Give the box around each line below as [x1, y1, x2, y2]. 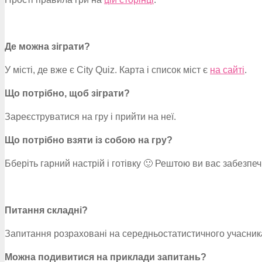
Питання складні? [5, 205, 88, 215]
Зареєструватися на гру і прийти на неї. [5, 112, 176, 122]
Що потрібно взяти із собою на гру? [5, 135, 173, 145]
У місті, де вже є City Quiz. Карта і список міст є [5, 65, 210, 75]
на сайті [210, 65, 244, 75]
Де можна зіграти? [5, 42, 90, 51]
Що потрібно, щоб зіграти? [5, 88, 130, 98]
